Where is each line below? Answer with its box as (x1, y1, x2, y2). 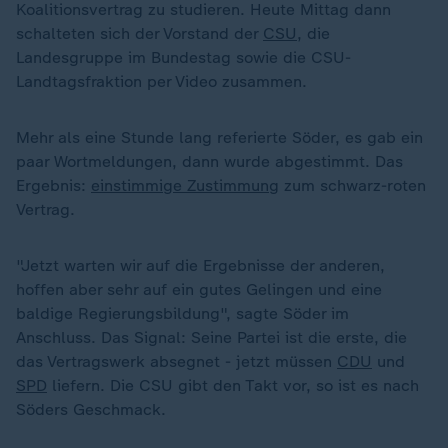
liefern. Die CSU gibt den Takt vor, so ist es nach (47, 376, 419, 395)
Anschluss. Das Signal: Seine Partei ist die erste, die (16, 328, 407, 347)
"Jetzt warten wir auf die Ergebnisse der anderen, (16, 256, 385, 275)
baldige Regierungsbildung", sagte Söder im (16, 304, 349, 323)
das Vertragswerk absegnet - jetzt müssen (16, 352, 337, 371)
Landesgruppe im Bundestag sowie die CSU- (16, 48, 351, 67)
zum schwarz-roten (279, 176, 426, 195)
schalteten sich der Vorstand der (16, 24, 263, 43)
